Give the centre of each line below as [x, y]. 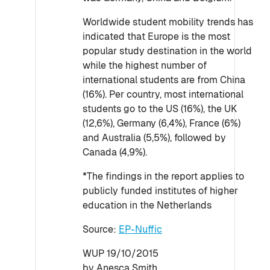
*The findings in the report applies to [163, 176]
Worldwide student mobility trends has [168, 22]
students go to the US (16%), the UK [160, 109]
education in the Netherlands [147, 205]
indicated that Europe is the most [156, 36]
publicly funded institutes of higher [160, 191]
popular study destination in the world [167, 51]
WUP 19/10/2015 [121, 253]
